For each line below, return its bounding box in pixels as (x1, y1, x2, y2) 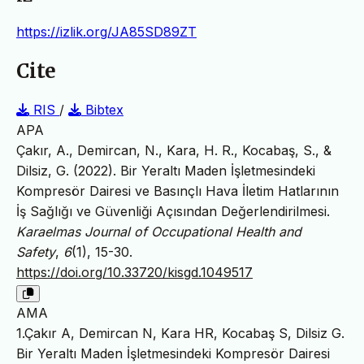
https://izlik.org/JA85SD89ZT (16, 23, 197, 40)
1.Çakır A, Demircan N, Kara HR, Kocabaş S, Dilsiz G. (16, 324, 344, 341)
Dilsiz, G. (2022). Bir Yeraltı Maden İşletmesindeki (16, 162, 315, 179)
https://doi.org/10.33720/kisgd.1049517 (16, 263, 253, 280)
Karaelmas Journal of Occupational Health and (16, 223, 301, 240)
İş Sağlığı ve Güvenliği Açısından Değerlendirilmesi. (16, 202, 330, 219)
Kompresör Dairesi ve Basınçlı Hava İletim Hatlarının (16, 182, 339, 199)
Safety (16, 243, 55, 260)
